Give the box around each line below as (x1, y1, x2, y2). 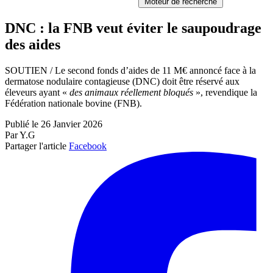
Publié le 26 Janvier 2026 (5, 118, 102, 129)
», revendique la (196, 87, 257, 97)
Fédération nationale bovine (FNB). (5, 97, 142, 108)
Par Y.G (5, 129, 35, 140)
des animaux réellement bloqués (69, 87, 196, 97)
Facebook (69, 140, 107, 151)
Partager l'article (5, 140, 66, 151)
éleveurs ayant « (5, 87, 69, 97)
